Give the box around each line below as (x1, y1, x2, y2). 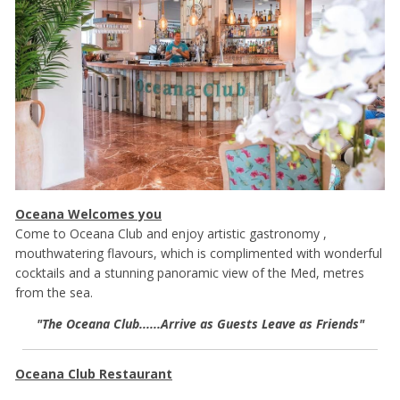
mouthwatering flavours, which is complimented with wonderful (15, 245, 382, 262)
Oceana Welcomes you (15, 205, 162, 223)
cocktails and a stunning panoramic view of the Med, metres (15, 264, 364, 282)
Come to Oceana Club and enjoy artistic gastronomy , (15, 225, 327, 243)
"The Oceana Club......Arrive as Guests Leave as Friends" (36, 314, 364, 332)
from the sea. (15, 284, 93, 302)
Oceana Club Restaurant (15, 365, 172, 383)
